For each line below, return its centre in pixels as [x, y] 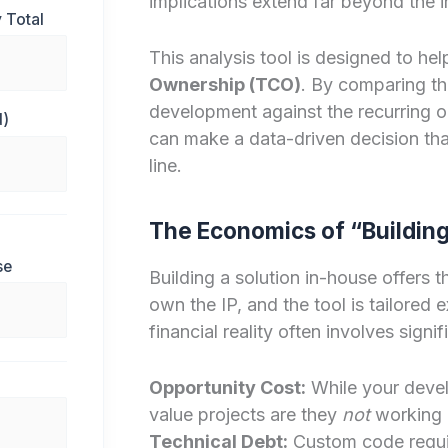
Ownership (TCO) [224, 84]
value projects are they [245, 414]
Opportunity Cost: [227, 387]
